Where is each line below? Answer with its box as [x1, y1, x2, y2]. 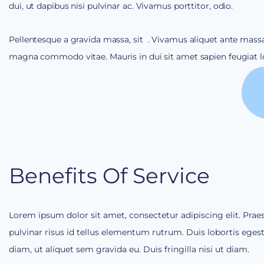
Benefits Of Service [9, 162, 210, 189]
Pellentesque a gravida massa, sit [9, 34, 146, 45]
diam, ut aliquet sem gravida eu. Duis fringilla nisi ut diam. [9, 243, 249, 255]
